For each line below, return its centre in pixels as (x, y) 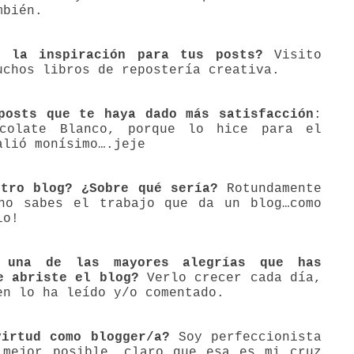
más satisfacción (250, 115)
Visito (298, 56)
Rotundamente (270, 189)
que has (284, 264)
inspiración (83, 56)
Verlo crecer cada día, (230, 279)
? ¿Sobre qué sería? (141, 189)
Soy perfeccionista (246, 338)
